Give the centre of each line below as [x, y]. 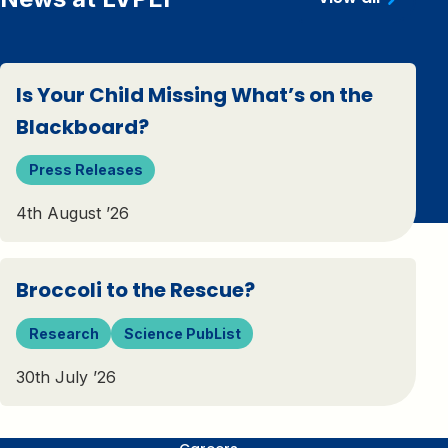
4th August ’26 [72, 213]
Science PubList [182, 333]
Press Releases [85, 170]
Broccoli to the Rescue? [135, 290]
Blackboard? [82, 127]
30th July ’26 [66, 376]
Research [63, 333]
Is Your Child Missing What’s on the [194, 95]
